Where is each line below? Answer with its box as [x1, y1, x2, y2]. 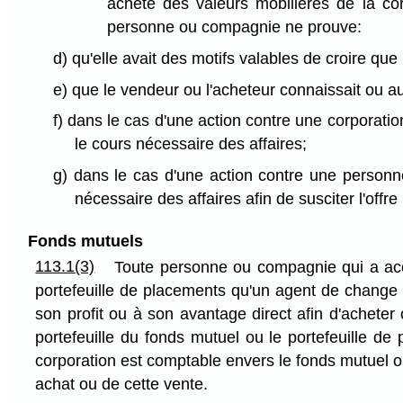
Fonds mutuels [27, 232, 143, 251]
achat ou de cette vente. [35, 375, 209, 394]
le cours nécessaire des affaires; [75, 135, 308, 154]
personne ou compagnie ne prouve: [106, 18, 362, 37]
